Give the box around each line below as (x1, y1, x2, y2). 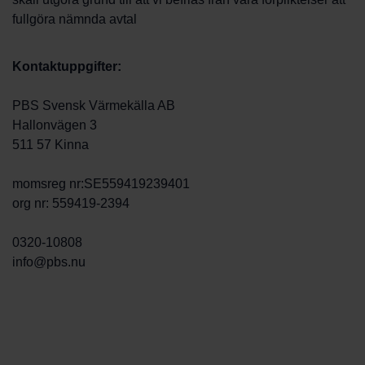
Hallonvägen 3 (12, 118, 97, 132)
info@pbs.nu (12, 255, 86, 269)
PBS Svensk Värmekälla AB (12, 99, 175, 112)
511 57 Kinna (12, 138, 89, 152)
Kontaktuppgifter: (12, 59, 121, 73)
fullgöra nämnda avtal (12, 12, 137, 26)
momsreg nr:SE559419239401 (12, 177, 190, 191)
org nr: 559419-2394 (12, 196, 130, 210)
